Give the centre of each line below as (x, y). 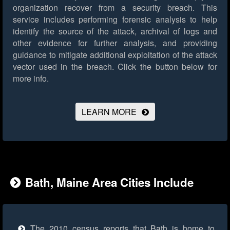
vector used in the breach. (63, 67)
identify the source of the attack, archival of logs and (115, 31)
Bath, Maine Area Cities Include (109, 183)
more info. (31, 79)
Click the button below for (166, 67)
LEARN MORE (109, 112)
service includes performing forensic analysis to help (115, 20)
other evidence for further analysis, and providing (115, 43)
